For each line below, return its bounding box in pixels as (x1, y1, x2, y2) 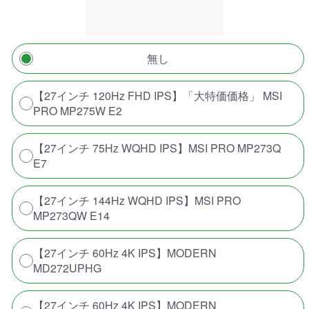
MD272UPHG (33, 259, 101, 276)
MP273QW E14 (33, 207, 110, 223)
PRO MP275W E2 (33, 102, 122, 119)
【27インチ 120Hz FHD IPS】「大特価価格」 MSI (33, 87, 282, 103)
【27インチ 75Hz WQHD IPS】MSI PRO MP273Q (33, 139, 281, 156)
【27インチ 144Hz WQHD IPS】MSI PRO (33, 192, 241, 208)
